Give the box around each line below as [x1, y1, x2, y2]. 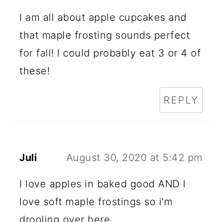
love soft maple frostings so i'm [19, 196, 173, 208]
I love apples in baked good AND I [19, 178, 186, 190]
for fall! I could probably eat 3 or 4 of [19, 47, 201, 59]
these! [19, 65, 50, 77]
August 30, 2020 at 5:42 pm [66, 152, 203, 164]
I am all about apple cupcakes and [19, 11, 187, 24]
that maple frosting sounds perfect [19, 29, 190, 42]
